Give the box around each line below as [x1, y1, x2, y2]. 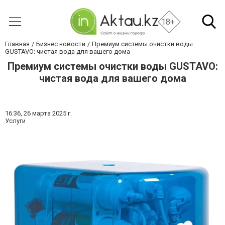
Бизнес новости [36, 40, 85, 48]
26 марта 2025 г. [24, 109, 72, 117]
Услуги [5, 117, 26, 125]
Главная [5, 40, 30, 48]
